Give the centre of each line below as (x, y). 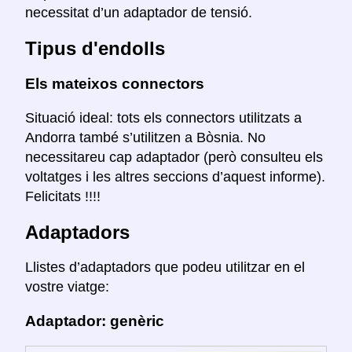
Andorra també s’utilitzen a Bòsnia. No (145, 137)
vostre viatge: (67, 286)
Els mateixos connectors (115, 84)
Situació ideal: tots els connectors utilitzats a (163, 117)
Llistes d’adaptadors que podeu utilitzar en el (165, 267)
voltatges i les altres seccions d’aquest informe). (175, 176)
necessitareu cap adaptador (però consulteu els (174, 157)
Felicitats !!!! (63, 196)
